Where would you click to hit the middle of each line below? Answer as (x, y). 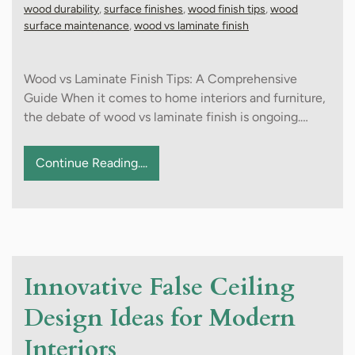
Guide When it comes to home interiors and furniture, (175, 98)
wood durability (61, 9)
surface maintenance (76, 26)
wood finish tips (227, 9)
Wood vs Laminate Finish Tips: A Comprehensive (160, 79)
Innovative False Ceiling (159, 287)
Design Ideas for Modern (160, 318)
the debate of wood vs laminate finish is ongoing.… (166, 117)
